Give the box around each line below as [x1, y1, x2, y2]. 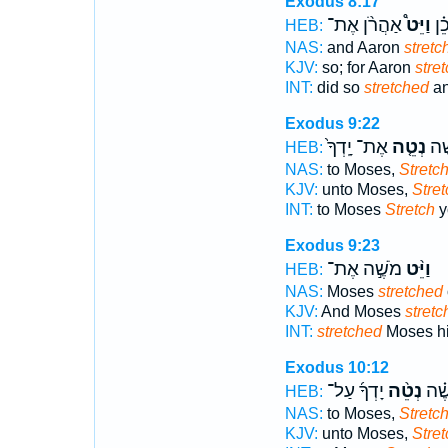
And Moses [317, 303, 405, 320]
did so [312, 79, 364, 96]
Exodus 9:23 [284, 237, 380, 254]
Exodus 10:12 [284, 359, 389, 376]
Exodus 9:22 [284, 115, 380, 132]
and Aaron [322, 39, 404, 56]
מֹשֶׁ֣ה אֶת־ [326, 258, 402, 280]
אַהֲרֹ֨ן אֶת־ [326, 14, 402, 36]
